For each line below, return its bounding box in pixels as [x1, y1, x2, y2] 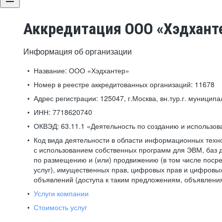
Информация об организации [23, 46, 132, 57]
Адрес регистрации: [34, 93, 98, 103]
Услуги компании [34, 188, 89, 198]
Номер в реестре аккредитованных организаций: [34, 79, 193, 89]
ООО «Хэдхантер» [67, 65, 129, 75]
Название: [34, 65, 67, 75]
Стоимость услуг [34, 202, 87, 212]
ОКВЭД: [34, 121, 59, 131]
